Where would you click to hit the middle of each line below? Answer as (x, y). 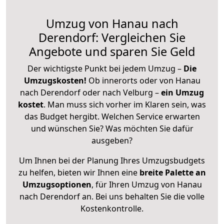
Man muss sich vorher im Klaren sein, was (127, 104)
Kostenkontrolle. (112, 208)
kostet (31, 104)
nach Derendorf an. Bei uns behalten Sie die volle (112, 196)
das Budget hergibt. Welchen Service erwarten (112, 116)
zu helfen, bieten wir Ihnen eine (79, 172)
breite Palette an (172, 172)
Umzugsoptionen (57, 184)
